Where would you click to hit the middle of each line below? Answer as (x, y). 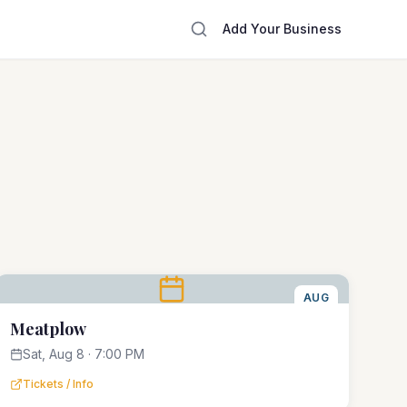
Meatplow (48, 329)
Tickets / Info (58, 384)
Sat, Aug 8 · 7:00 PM (83, 354)
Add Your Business (282, 29)
